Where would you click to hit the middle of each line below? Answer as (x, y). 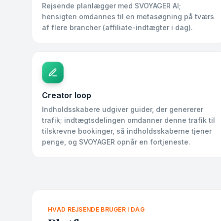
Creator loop (67, 95)
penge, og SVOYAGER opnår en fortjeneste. (116, 142)
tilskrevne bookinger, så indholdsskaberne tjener (127, 131)
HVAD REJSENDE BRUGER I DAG (96, 209)
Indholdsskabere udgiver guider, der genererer (123, 109)
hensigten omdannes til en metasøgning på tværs (128, 17)
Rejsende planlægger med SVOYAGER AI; (111, 6)
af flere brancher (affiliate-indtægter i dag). (117, 27)
